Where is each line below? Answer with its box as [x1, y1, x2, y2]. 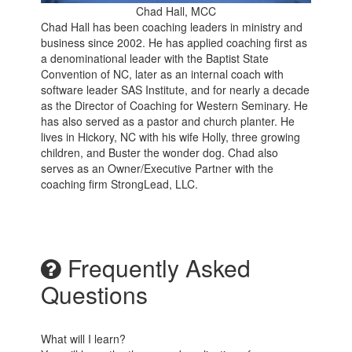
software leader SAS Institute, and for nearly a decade [41, 82, 310, 98]
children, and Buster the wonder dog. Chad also [41, 145, 279, 161]
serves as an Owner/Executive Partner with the [41, 160, 274, 177]
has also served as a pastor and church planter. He [41, 113, 295, 130]
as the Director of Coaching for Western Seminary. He [41, 97, 309, 114]
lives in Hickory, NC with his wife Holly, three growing [41, 129, 301, 145]
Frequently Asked [61, 251, 251, 285]
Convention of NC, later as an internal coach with [41, 66, 284, 82]
